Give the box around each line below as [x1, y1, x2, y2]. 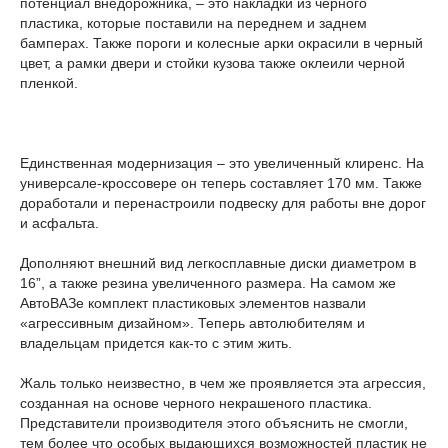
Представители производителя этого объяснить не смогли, [20, 415, 408, 431]
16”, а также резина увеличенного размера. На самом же [20, 275, 396, 291]
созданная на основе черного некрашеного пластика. [20, 395, 372, 411]
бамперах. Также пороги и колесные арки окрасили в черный [20, 35, 423, 51]
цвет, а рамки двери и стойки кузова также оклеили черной [20, 55, 405, 71]
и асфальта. [20, 215, 99, 231]
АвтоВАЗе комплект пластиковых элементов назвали [20, 295, 366, 311]
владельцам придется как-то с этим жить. [20, 335, 292, 351]
